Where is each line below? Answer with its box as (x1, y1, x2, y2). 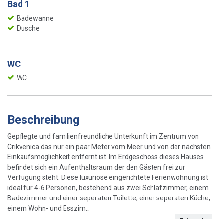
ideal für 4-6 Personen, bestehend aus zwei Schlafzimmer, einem (7, 183, 209, 192)
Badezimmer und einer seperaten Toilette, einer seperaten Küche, (7, 194, 210, 202)
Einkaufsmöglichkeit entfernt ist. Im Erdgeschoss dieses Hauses (7, 153, 204, 161)
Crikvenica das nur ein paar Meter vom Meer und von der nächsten (7, 142, 211, 151)
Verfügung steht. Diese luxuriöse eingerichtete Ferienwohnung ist (7, 173, 208, 181)
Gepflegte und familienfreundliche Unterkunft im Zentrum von (7, 132, 199, 140)
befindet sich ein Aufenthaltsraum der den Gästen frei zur (7, 163, 185, 171)
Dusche (17, 24, 40, 32)
